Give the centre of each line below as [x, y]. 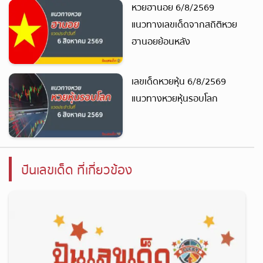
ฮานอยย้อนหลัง [161, 42]
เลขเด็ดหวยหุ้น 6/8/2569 [179, 81]
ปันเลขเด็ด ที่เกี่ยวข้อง [76, 171]
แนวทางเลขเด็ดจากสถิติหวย [184, 25]
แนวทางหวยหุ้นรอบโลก [175, 98]
